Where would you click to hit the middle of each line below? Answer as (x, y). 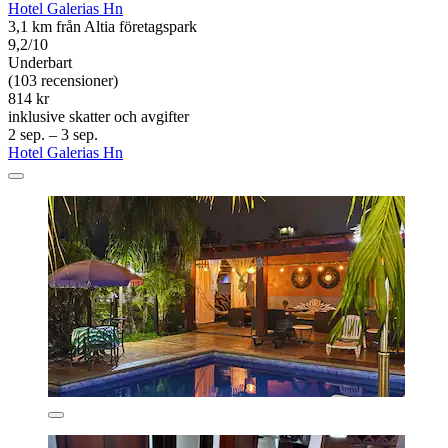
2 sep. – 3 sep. (53, 134)
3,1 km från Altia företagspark (102, 26)
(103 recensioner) (63, 80)
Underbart (40, 62)
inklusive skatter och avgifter (98, 116)
